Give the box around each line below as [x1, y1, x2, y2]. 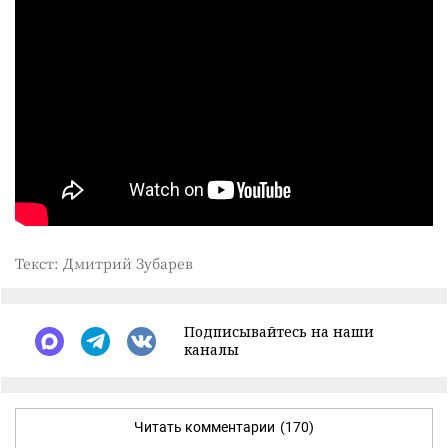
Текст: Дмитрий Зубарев [15, 253, 193, 274]
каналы [184, 340, 239, 360]
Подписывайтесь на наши [184, 322, 374, 342]
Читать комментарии [134, 419, 275, 436]
